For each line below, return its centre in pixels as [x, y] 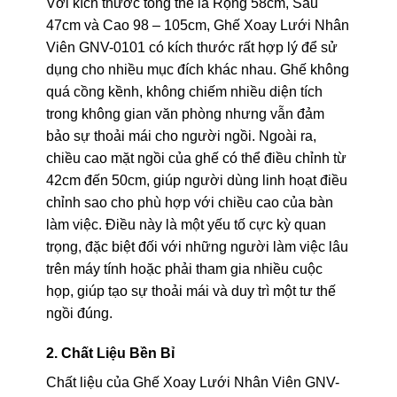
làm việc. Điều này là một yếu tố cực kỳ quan [186, 224]
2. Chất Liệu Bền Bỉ [110, 354]
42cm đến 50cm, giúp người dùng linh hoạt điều [196, 180]
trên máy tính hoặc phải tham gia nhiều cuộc [184, 269]
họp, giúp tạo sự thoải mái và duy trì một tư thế [191, 291]
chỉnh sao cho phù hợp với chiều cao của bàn [189, 202]
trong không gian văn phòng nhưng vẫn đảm [185, 113]
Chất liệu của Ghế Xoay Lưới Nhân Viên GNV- [192, 383]
